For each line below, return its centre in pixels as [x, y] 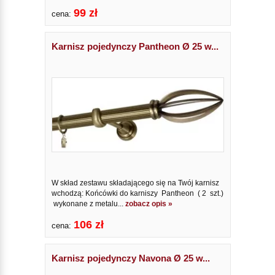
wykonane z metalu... [88, 203]
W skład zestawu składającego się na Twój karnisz [135, 183]
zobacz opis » [149, 203]
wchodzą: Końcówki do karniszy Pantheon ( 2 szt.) [137, 193]
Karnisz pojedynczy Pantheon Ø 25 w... [135, 47]
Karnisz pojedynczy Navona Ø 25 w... [130, 258]
